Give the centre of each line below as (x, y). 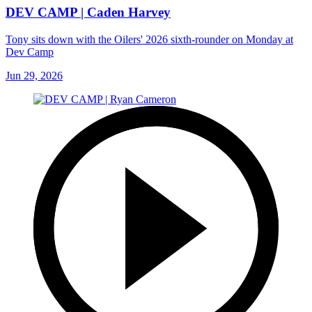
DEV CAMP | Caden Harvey (88, 13)
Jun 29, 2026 (34, 75)
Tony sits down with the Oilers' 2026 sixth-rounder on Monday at (149, 39)
